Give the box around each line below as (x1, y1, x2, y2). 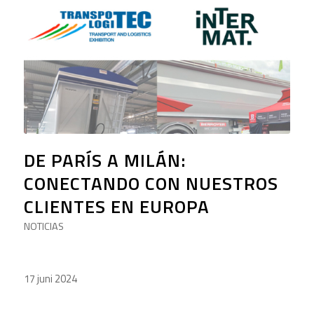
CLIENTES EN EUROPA (23, 193, 210, 221)
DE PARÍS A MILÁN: (23, 146, 186, 175)
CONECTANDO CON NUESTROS (23, 170, 278, 198)
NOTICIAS (23, 219, 64, 235)
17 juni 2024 (23, 271, 77, 287)
